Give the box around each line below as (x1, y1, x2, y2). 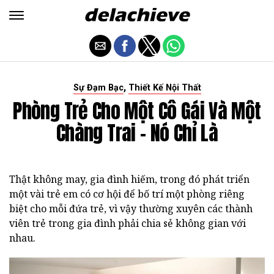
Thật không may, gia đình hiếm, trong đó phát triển (9, 172, 250, 186)
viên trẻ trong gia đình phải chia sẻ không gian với (9, 217, 246, 230)
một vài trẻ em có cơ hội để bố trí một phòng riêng (9, 187, 245, 201)
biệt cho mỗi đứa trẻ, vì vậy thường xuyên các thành (9, 202, 253, 215)
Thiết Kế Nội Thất (128, 83, 201, 93)
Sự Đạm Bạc (73, 83, 124, 93)
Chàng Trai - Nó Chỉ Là (56, 118, 218, 148)
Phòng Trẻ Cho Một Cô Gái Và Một (13, 96, 261, 126)
